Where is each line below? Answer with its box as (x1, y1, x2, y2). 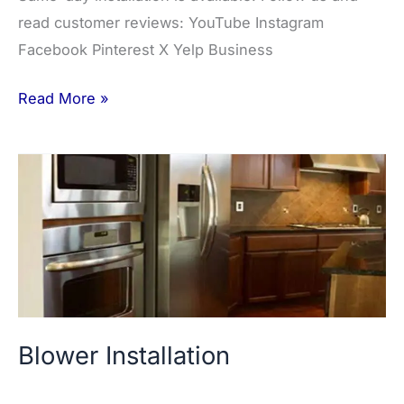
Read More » (18, 89, 109, 108)
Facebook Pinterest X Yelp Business (18, 40, 273, 59)
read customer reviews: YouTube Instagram (18, 13, 324, 32)
